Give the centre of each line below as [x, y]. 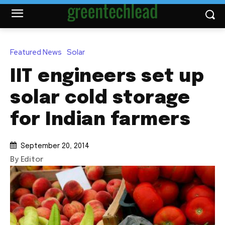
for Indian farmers [100, 120]
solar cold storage [100, 98]
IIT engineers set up [107, 77]
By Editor [27, 160]
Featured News [36, 52]
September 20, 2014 [55, 146]
